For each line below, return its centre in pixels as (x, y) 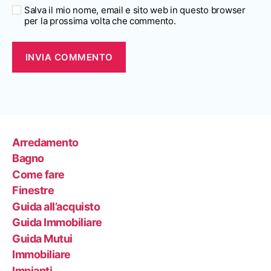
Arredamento (45, 142)
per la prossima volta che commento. (100, 21)
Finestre (33, 191)
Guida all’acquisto (56, 206)
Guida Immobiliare (57, 223)
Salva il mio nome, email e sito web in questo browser (135, 10)
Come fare (38, 174)
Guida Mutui (42, 238)
